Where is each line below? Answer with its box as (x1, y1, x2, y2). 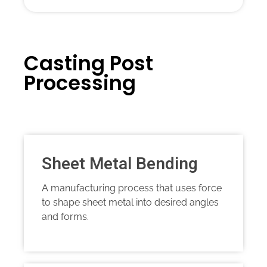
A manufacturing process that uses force (42, 182, 222, 194)
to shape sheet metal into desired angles (42, 197, 219, 209)
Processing (24, 69, 136, 98)
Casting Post (24, 49, 153, 78)
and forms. (42, 211, 89, 223)
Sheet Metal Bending (42, 152, 198, 177)
